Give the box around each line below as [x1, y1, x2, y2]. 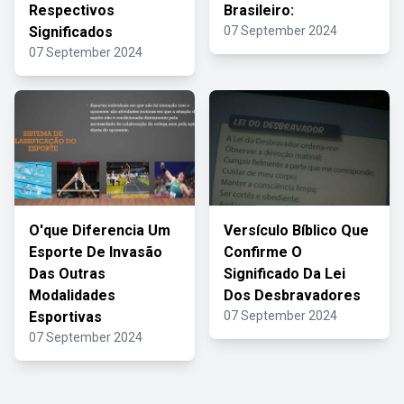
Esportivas [29, 308, 102, 326]
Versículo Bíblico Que [224, 222, 369, 239]
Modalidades [29, 287, 115, 304]
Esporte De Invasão [29, 243, 162, 261]
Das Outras [29, 265, 106, 282]
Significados [29, 23, 113, 41]
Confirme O [224, 243, 302, 261]
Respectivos [29, 2, 115, 19]
